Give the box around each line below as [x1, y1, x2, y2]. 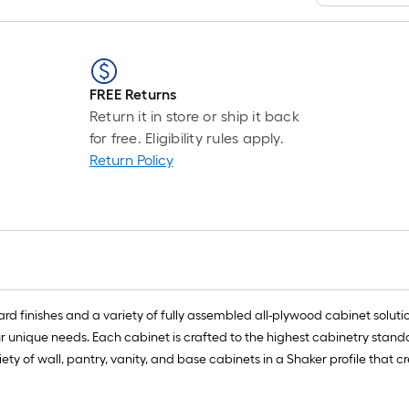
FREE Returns [89, 86, 177, 103]
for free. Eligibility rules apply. [89, 130, 284, 147]
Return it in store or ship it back [89, 108, 299, 125]
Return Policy [89, 152, 173, 169]
